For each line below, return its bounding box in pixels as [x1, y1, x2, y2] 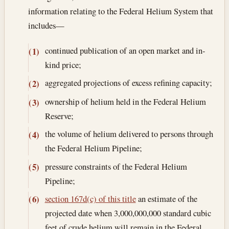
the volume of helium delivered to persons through [44, 128, 213, 140]
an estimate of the [135, 192, 197, 204]
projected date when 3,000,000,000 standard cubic [44, 207, 211, 219]
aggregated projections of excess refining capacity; [44, 77, 212, 89]
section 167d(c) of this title [44, 192, 136, 204]
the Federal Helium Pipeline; [44, 142, 142, 154]
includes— [28, 19, 65, 31]
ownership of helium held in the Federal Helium [44, 96, 206, 108]
